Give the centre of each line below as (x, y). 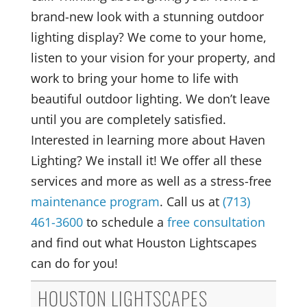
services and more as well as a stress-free (151, 181)
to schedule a (125, 222)
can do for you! (74, 263)
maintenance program (95, 201)
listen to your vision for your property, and (153, 57)
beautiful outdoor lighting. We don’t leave (150, 98)
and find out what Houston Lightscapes (144, 242)
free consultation (216, 222)
